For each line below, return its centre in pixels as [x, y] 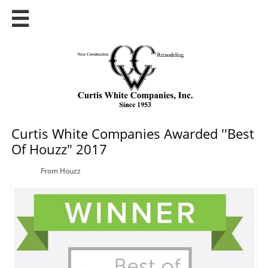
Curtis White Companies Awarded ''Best [133, 133]
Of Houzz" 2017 [59, 149]
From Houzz [61, 171]
